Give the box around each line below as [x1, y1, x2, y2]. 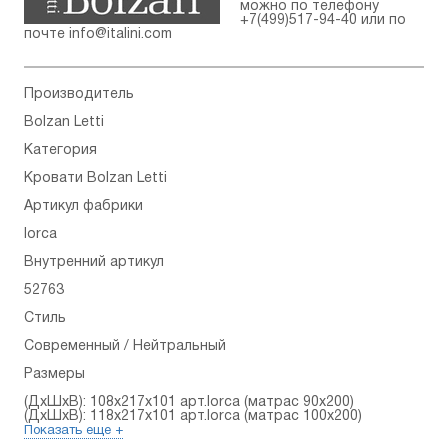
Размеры [24, 368, 85, 382]
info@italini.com [69, 28, 172, 42]
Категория [24, 144, 97, 158]
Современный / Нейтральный [24, 340, 226, 354]
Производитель [24, 88, 134, 102]
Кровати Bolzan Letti [24, 172, 167, 186]
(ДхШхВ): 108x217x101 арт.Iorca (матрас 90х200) [24, 396, 354, 410]
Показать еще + [24, 425, 123, 438]
